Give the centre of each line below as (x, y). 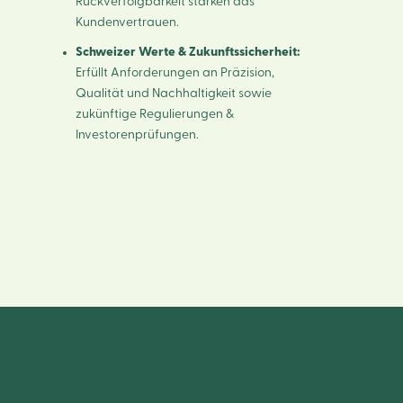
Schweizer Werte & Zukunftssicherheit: (188, 52)
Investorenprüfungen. (137, 134)
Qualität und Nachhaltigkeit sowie (173, 93)
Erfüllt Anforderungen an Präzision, (175, 72)
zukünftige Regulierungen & (154, 114)
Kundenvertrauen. (127, 22)
